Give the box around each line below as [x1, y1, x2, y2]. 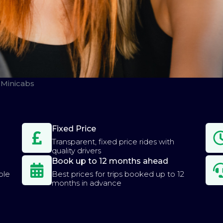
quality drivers [51, 146, 101, 155]
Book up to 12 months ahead [51, 156, 168, 166]
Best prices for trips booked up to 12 [51, 169, 184, 179]
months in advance [51, 178, 121, 188]
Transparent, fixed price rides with [51, 137, 174, 146]
